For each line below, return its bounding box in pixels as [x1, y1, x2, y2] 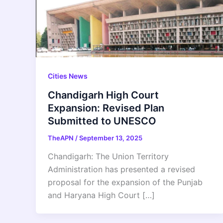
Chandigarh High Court [48, 89, 159, 101]
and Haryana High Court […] [48, 190, 155, 201]
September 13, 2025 [79, 133, 142, 142]
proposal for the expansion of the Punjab [48, 177, 203, 188]
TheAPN [48, 133, 75, 142]
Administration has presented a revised [48, 164, 195, 175]
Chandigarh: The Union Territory [48, 151, 169, 162]
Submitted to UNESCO [48, 114, 156, 127]
